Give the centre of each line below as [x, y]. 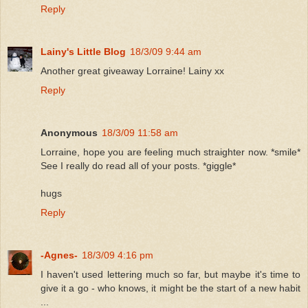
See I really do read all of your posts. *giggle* [138, 166]
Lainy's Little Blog [83, 52]
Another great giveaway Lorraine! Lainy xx [132, 71]
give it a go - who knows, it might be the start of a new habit [170, 288]
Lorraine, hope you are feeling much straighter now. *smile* [170, 152]
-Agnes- [59, 255]
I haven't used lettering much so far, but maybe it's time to [170, 275]
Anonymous [69, 133]
